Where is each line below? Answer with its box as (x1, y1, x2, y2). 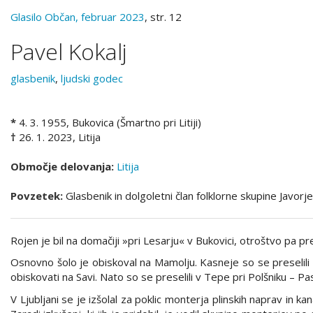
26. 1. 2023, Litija (19, 129, 101, 144)
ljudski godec (61, 71, 123, 85)
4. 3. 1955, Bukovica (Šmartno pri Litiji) (19, 115, 201, 129)
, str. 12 (145, 10, 182, 24)
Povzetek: (10, 188, 63, 203)
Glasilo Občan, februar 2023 (10, 10, 145, 24)
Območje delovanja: (10, 159, 114, 173)
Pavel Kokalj (10, 36, 127, 67)
